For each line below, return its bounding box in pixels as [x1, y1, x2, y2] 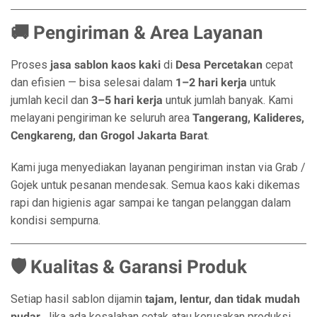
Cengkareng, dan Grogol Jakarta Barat [11, 129, 207, 142]
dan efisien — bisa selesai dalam [11, 76, 175, 89]
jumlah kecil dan [11, 93, 91, 107]
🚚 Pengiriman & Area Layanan [11, 22, 263, 43]
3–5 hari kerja [91, 93, 163, 107]
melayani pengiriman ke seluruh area [11, 111, 192, 125]
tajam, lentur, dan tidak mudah [145, 292, 300, 306]
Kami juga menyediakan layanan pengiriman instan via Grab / [11, 161, 306, 174]
